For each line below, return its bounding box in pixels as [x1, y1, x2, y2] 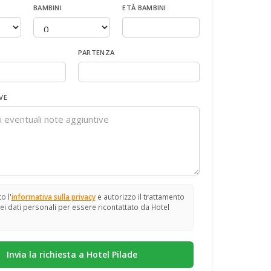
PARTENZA [77, 48, 115, 57]
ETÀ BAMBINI [122, 3, 166, 12]
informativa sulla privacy [11, 192, 96, 201]
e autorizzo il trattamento [95, 192, 184, 201]
